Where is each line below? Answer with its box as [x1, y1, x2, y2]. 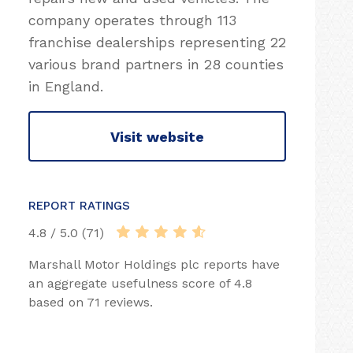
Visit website [110, 128, 204, 145]
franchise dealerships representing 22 [28, 34, 286, 50]
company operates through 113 [28, 12, 236, 28]
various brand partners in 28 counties [28, 56, 284, 72]
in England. [28, 78, 103, 95]
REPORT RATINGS [28, 199, 130, 213]
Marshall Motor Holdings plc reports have [28, 257, 280, 272]
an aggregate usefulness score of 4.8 [28, 276, 252, 291]
